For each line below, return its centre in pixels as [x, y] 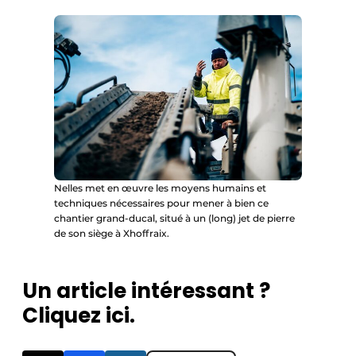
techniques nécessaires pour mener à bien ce [161, 203]
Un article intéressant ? [146, 291]
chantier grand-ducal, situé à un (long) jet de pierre [174, 219]
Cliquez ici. [79, 316]
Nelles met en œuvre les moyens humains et [160, 188]
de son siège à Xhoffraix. [112, 234]
